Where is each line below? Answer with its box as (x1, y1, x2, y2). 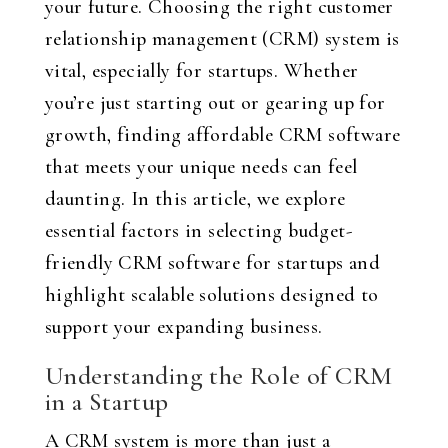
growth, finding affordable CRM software (44, 123, 401, 147)
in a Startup (44, 386, 169, 417)
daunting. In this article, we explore (44, 187, 346, 211)
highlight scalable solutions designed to (44, 283, 379, 307)
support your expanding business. (44, 315, 323, 339)
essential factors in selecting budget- (44, 219, 352, 243)
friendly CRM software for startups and (44, 251, 380, 275)
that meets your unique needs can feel (44, 155, 358, 179)
